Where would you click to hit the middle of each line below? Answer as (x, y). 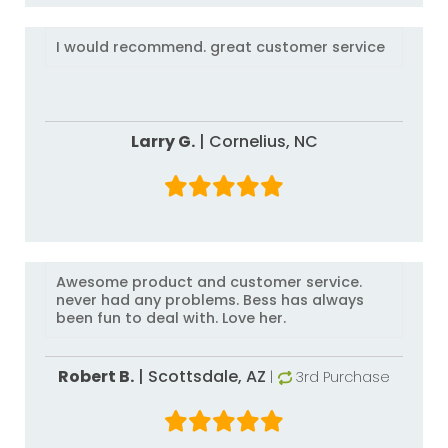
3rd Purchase (342, 377)
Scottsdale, (197, 376)
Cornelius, (251, 141)
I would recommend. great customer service (220, 47)
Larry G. (162, 141)
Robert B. (96, 376)
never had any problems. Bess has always (210, 300)
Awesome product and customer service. (209, 282)
